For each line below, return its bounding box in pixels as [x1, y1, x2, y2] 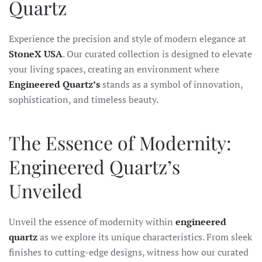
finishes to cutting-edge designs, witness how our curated [9, 246, 249, 259]
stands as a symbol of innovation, [100, 78, 243, 91]
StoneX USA [9, 47, 63, 61]
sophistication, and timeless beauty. [9, 93, 158, 106]
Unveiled [9, 178, 82, 204]
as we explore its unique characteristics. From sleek [37, 230, 252, 244]
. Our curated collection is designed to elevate [63, 47, 252, 61]
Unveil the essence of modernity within [9, 215, 175, 229]
